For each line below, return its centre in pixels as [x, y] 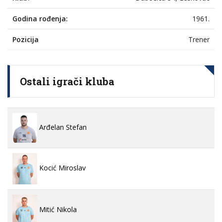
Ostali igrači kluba [67, 82]
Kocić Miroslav [61, 168]
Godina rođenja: [40, 19]
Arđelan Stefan [62, 127]
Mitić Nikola [57, 210]
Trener [199, 40]
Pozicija [26, 40]
